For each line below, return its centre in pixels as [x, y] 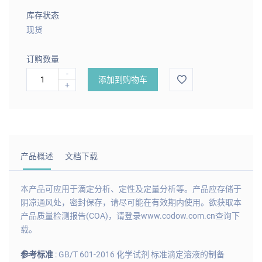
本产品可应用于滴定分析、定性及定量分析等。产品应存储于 [131, 189]
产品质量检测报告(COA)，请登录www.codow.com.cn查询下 [130, 216]
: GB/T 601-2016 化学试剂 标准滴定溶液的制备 [140, 254]
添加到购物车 [123, 79]
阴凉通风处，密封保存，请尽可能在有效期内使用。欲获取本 [131, 202]
